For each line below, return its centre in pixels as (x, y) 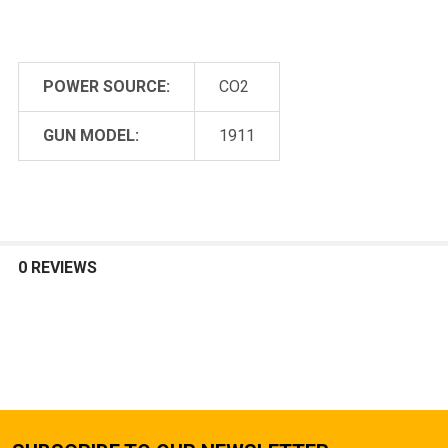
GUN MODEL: (91, 135)
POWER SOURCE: (106, 86)
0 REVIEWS (57, 267)
